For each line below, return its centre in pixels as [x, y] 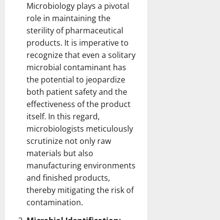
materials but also [60, 153]
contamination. [55, 202]
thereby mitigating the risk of [80, 190]
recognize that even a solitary [81, 55]
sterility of [46, 30]
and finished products [67, 178]
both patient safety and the [77, 92]
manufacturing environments [81, 165]
